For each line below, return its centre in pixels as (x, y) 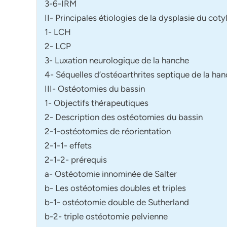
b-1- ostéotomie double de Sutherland (117, 202)
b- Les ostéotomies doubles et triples (115, 188)
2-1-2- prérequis (76, 159)
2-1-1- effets (68, 145)
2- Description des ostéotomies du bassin (124, 117)
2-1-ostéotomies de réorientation (108, 131)
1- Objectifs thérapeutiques (97, 103)
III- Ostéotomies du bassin (95, 88)
